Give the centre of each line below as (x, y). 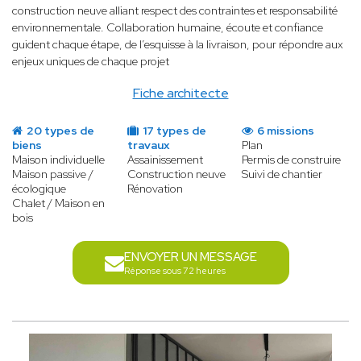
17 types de (173, 131)
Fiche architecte (180, 93)
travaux (148, 145)
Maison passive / (53, 174)
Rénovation (155, 189)
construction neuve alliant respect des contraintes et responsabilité (175, 11)
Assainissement (165, 160)
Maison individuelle (58, 160)
